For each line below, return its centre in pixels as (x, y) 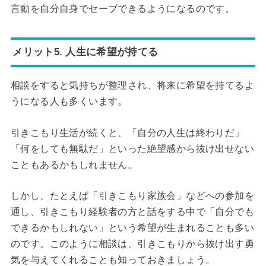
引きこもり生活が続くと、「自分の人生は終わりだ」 (127, 132)
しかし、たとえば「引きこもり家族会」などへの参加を (132, 196)
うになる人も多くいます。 (69, 102)
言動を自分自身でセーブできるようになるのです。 (123, 9)
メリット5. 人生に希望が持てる (85, 52)
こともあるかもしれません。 (74, 164)
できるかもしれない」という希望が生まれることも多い (132, 228)
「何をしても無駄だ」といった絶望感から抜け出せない (132, 148)
